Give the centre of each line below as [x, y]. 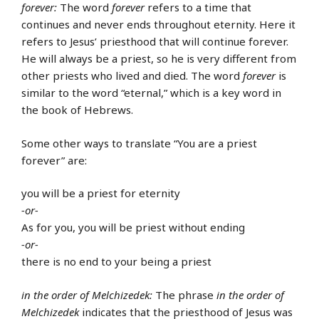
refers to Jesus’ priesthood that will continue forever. [155, 42]
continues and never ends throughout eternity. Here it [158, 25]
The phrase [184, 294]
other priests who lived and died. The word [132, 76]
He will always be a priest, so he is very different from [159, 59]
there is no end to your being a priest [116, 262]
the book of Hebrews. [77, 110]
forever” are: [54, 160]
